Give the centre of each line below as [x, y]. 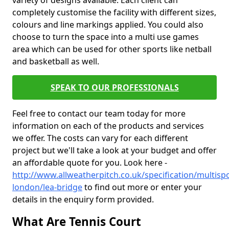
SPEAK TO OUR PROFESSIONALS [114, 87]
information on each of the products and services [108, 126]
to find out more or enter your [142, 187]
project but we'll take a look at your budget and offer [114, 150]
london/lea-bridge [47, 187]
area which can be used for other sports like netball [112, 49]
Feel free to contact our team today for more [99, 113]
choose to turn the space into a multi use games [106, 37]
